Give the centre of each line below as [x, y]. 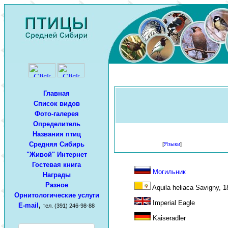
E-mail [28, 205]
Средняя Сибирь [56, 144]
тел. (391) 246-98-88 [69, 206]
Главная [56, 93]
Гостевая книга [56, 165]
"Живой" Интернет [56, 154]
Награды [56, 175]
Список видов [56, 104]
